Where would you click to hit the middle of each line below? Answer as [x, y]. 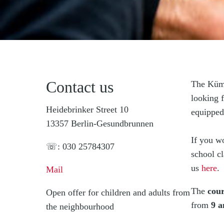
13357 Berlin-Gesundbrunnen [100, 123]
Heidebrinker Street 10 [87, 109]
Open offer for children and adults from [118, 192]
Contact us [80, 87]
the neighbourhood [80, 206]
